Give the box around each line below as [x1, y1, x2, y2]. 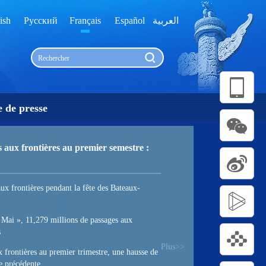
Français [69, 15, 101, 26]
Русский [24, 15, 58, 26]
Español [115, 15, 145, 26]
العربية [152, 15, 179, 26]
